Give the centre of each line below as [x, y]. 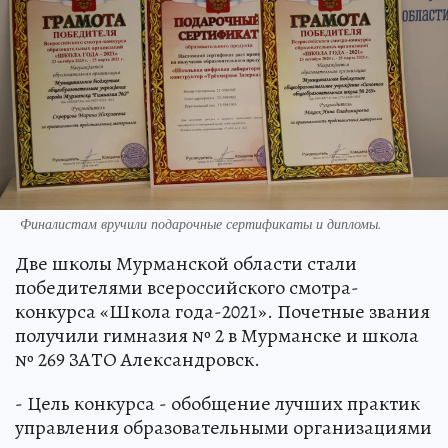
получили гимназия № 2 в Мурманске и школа [217, 335]
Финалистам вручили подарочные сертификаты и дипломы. [201, 223]
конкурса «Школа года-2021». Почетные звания [222, 311]
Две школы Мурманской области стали [186, 263]
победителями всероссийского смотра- [187, 287]
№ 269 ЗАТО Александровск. [137, 359]
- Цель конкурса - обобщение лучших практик [217, 403]
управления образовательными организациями [223, 427]
